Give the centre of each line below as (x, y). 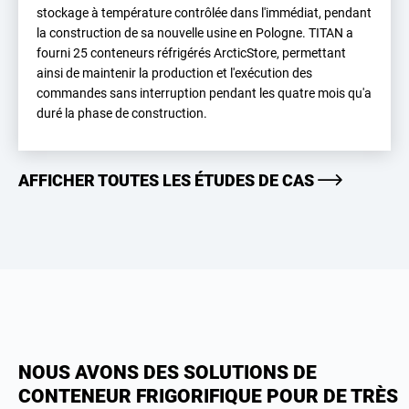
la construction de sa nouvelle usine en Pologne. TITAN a (195, 32)
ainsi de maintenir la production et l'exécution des (174, 73)
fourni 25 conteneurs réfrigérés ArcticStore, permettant (191, 52)
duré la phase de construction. (122, 113)
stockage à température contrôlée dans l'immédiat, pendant (204, 12)
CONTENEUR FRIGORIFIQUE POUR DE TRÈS (208, 396)
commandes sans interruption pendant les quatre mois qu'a (204, 93)
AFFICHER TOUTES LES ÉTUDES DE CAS (168, 180)
